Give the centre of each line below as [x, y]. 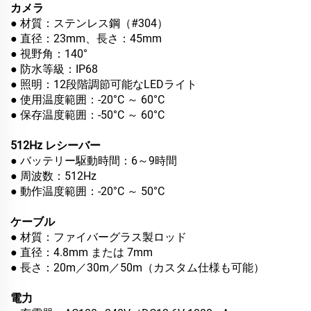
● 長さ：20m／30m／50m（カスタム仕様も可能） [137, 268]
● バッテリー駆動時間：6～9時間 [94, 161]
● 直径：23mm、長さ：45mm [86, 39]
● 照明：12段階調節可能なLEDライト [104, 85]
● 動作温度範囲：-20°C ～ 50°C [87, 192]
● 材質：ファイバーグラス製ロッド [99, 237]
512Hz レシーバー [56, 146]
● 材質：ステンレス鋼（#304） [89, 24]
